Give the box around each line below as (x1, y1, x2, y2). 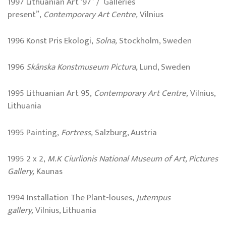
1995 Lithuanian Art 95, (8, 86, 94, 101)
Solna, (95, 33, 117, 48)
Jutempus (136, 190, 171, 205)
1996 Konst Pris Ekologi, (8, 33, 95, 48)
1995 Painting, (8, 125, 61, 140)
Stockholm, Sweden (117, 33, 192, 48)
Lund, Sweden (140, 60, 190, 75)
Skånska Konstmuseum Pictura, (26, 60, 140, 75)
